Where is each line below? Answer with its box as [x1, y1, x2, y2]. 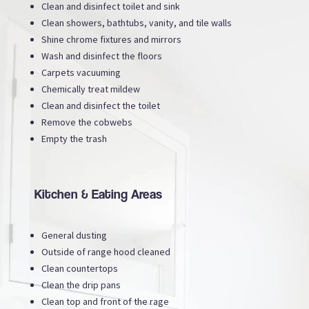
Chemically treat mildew [41, 82, 140, 95]
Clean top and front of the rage [41, 295, 169, 308]
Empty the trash [41, 132, 107, 145]
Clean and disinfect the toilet [41, 99, 160, 112]
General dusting [41, 228, 107, 241]
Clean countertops [41, 261, 118, 275]
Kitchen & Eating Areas [34, 186, 162, 201]
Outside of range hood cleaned [41, 245, 170, 258]
